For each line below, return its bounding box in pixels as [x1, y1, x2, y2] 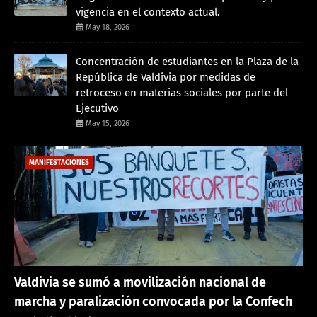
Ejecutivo [76, 101, 119, 115]
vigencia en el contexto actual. [76, 5, 220, 18]
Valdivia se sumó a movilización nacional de [14, 274, 266, 290]
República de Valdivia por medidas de [76, 70, 255, 83]
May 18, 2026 [86, 22, 129, 32]
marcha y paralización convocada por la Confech [14, 293, 292, 309]
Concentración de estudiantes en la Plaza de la [76, 54, 299, 68]
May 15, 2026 [86, 118, 129, 128]
